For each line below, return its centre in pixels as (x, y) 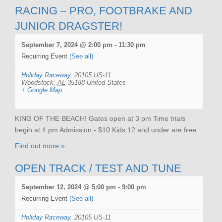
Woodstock (37, 82)
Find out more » (40, 145)
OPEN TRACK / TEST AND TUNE (98, 168)
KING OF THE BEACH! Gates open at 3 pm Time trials (100, 118)
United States (106, 82)
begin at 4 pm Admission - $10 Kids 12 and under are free (106, 130)
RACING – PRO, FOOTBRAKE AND (104, 10)
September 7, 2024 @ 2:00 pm (67, 45)
